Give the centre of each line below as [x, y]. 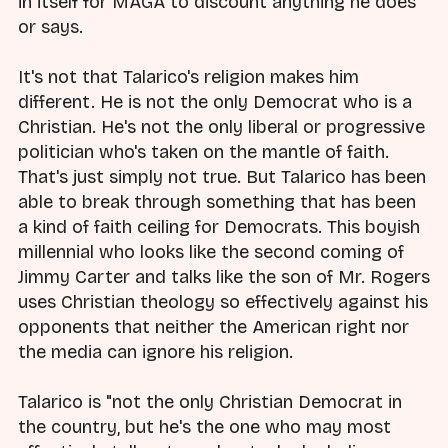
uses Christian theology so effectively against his [223, 302]
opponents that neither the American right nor [213, 327]
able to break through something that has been [217, 202]
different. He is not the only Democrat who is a [215, 102]
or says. [50, 26]
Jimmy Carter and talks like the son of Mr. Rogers [224, 277]
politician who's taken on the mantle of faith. [203, 152]
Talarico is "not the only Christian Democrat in [210, 402]
